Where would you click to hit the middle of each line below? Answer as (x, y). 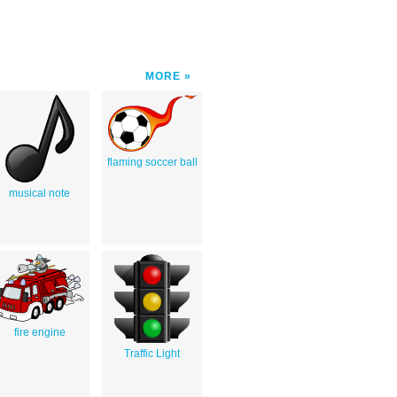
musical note (39, 193)
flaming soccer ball (152, 162)
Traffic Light (152, 353)
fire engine (39, 332)
